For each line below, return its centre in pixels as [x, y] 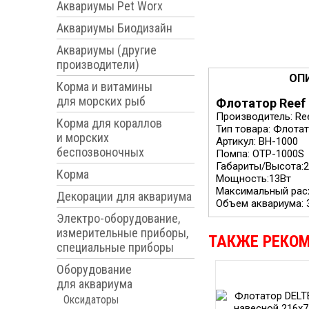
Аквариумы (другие [107, 50]
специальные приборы [115, 247]
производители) [98, 64]
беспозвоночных [100, 152]
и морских [83, 138]
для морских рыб [101, 101]
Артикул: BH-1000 [258, 141]
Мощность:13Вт [253, 179]
